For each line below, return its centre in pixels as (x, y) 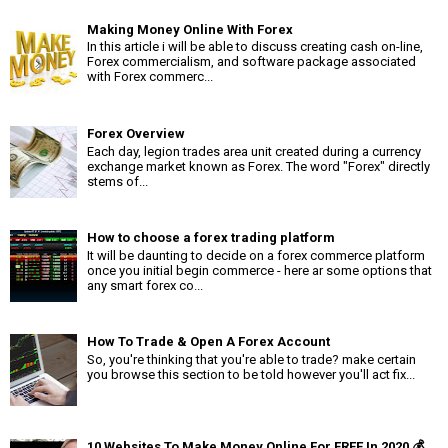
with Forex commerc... (150, 77)
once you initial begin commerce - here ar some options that (259, 270)
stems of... (117, 181)
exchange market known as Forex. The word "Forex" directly (258, 166)
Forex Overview (136, 134)
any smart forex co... (145, 285)
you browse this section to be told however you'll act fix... (251, 374)
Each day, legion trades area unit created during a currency (254, 151)
